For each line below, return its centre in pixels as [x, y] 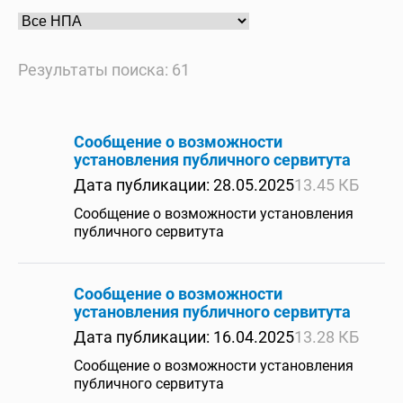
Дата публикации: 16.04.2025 [184, 337]
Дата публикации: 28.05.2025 [184, 185]
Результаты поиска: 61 [104, 70]
